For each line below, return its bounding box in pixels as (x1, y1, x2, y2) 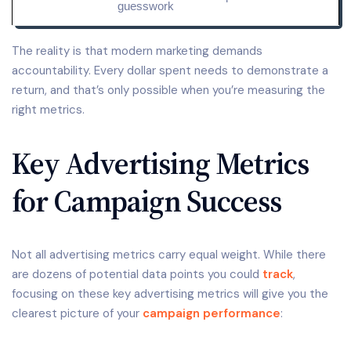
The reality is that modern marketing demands (12, 42, 262, 59)
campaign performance (143, 305, 280, 321)
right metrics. (12, 101, 85, 118)
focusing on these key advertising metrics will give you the (12, 285, 328, 302)
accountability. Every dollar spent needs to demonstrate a (12, 62, 328, 78)
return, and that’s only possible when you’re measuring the (12, 81, 325, 98)
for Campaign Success (12, 179, 281, 222)
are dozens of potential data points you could (12, 266, 262, 282)
